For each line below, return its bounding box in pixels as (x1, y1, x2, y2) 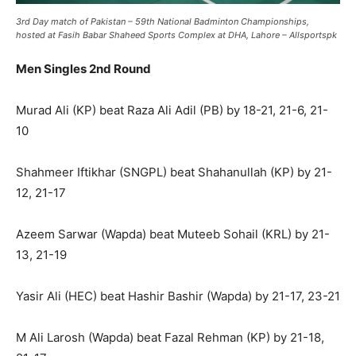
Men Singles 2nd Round (16, 61, 151, 77)
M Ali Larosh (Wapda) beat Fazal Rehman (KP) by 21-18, (16, 330, 324, 346)
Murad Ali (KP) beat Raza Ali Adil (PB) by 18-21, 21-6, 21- (16, 103, 328, 118)
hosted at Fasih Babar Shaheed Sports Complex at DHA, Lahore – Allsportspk (16, 29, 337, 41)
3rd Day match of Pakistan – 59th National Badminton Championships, (16, 16, 309, 28)
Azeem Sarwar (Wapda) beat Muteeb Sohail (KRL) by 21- (16, 226, 330, 242)
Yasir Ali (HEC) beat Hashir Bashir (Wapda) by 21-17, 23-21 (16, 288, 340, 304)
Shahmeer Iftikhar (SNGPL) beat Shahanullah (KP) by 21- (16, 164, 332, 180)
